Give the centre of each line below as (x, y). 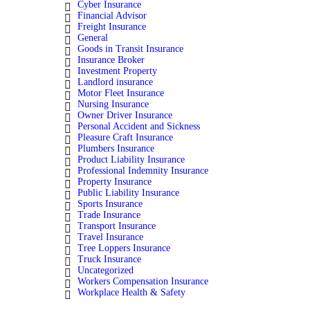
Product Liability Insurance (131, 160)
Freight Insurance (112, 27)
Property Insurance (115, 182)
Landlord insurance (116, 82)
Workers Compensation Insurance (143, 282)
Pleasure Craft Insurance (126, 138)
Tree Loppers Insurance (124, 248)
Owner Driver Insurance (125, 116)
